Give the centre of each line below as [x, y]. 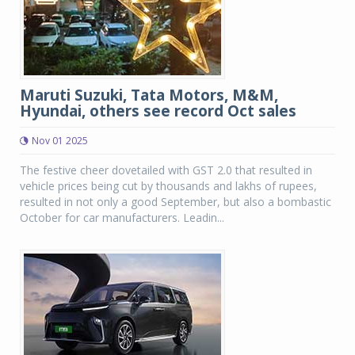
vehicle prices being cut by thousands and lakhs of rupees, [168, 186]
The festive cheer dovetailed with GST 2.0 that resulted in [166, 170]
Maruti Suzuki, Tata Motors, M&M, [149, 95]
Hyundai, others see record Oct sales [158, 111]
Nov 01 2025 [60, 141]
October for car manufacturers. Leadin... [122, 218]
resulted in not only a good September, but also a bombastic [176, 202]
